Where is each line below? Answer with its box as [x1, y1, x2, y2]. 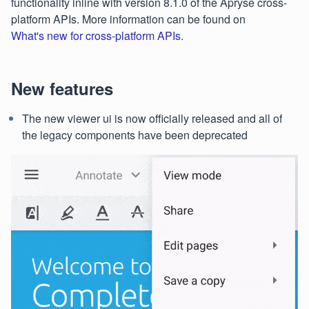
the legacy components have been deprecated [22, 127, 248, 143]
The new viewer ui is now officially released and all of [22, 110, 282, 126]
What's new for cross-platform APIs [11, 28, 181, 43]
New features [11, 77, 113, 100]
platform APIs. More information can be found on [11, 11, 246, 27]
